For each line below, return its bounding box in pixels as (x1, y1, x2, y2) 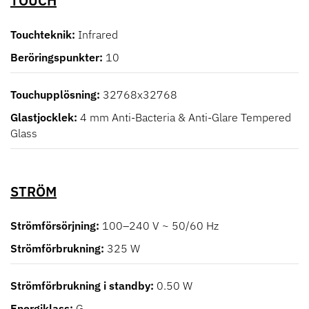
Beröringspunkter (10, 50, 99, 65)
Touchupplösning (10, 88, 97, 102)
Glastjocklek (10, 110, 74, 125)
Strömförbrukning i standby (10, 279, 150, 293)
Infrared (78, 28, 118, 42)
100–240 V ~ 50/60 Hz (102, 219, 219, 233)
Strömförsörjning (10, 219, 96, 233)
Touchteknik (10, 28, 72, 42)
